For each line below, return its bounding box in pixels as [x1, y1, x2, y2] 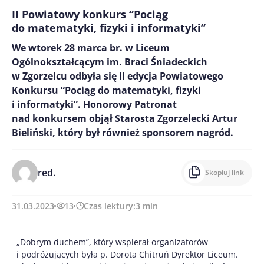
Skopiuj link [205, 167, 244, 177]
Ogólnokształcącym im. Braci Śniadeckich [12, 55, 207, 68]
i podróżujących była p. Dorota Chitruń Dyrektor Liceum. [16, 248, 238, 260]
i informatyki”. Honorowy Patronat [12, 97, 177, 111]
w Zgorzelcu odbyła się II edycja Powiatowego [12, 69, 223, 82]
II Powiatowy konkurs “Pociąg [12, 6, 168, 21]
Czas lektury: [84, 200, 136, 212]
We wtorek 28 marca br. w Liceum [12, 41, 170, 54]
